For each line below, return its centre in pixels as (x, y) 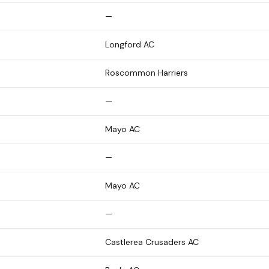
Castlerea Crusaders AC (152, 242)
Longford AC (130, 44)
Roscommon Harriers (147, 72)
